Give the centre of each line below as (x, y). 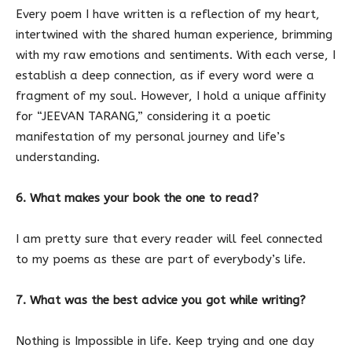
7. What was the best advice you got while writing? (161, 301)
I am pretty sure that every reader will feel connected (169, 239)
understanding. (58, 158)
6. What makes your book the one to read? (137, 198)
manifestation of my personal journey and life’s (150, 137)
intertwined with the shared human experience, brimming (174, 35)
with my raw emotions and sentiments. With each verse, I (176, 55)
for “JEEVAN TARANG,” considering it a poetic (143, 117)
